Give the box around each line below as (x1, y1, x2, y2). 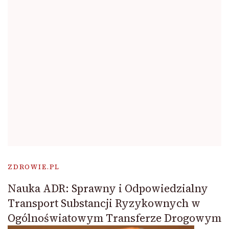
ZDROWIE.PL (8, 162, 60, 171)
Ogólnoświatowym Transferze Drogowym (8, 210, 221, 225)
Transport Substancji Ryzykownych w (8, 195, 200, 211)
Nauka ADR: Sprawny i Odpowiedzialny (8, 180, 208, 196)
